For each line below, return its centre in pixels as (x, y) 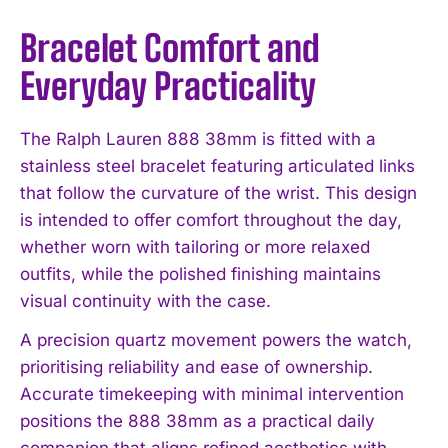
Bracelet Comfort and (170, 48)
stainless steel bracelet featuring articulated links (217, 165)
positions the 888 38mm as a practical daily (197, 420)
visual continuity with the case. (145, 300)
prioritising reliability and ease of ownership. (196, 366)
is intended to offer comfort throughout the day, (211, 219)
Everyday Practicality (168, 86)
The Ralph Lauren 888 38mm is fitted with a (198, 138)
